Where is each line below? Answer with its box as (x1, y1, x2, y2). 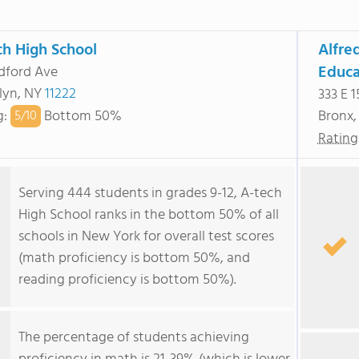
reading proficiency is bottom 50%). (18, 268, 236, 292)
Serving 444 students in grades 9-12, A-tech (18, 182, 282, 205)
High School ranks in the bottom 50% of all (18, 204, 279, 227)
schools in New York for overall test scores (18, 225, 274, 248)
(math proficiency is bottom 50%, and (18, 247, 250, 270)
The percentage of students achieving (18, 326, 249, 349)
